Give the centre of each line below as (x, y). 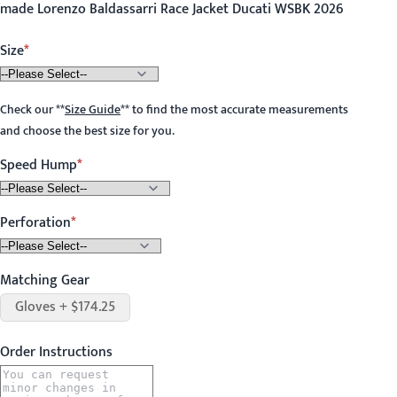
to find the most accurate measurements (239, 110)
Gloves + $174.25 (65, 307)
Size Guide (93, 110)
